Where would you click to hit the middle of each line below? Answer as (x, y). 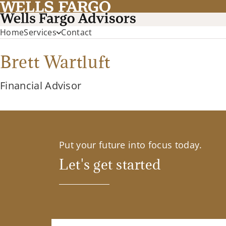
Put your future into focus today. (131, 145)
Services (40, 33)
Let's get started (110, 164)
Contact (77, 33)
